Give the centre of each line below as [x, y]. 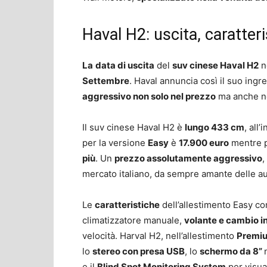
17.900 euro [204, 142]
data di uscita [125, 65]
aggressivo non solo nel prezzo [149, 96]
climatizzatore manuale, [133, 220]
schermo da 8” [232, 251]
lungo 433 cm [215, 127]
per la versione [115, 142]
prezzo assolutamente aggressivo [188, 158]
